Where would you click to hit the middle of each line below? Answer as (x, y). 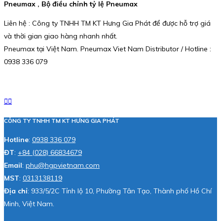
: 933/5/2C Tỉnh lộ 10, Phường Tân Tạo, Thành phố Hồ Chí (120, 191)
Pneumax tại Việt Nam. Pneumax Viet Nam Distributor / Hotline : (108, 49)
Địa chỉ (16, 191)
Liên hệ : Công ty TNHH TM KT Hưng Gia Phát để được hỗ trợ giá (107, 23)
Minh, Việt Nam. (29, 204)
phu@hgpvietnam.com (63, 166)
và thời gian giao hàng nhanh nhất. (61, 36)
